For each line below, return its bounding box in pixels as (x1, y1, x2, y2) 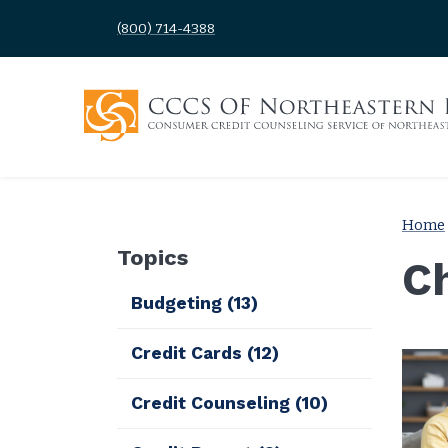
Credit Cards (131, 342, 248, 363)
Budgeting (131, 292, 228, 313)
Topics (117, 244, 188, 270)
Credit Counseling (131, 392, 296, 413)
